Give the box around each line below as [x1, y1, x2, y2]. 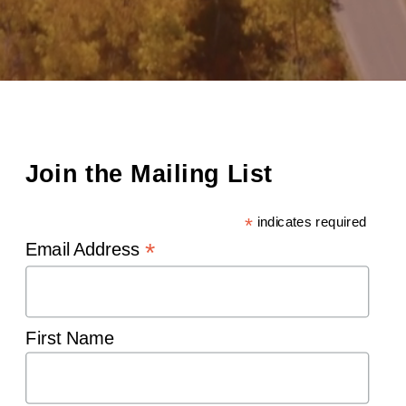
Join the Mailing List [25, 159, 274, 188]
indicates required [253, 213, 367, 229]
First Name [25, 328, 115, 349]
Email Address [25, 238, 145, 260]
